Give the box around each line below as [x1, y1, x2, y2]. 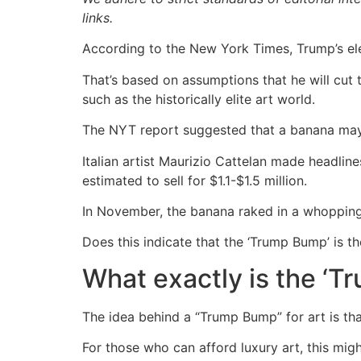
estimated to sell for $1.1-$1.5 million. [82, 172, 307, 189]
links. [82, 10, 113, 26]
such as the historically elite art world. [82, 90, 315, 107]
